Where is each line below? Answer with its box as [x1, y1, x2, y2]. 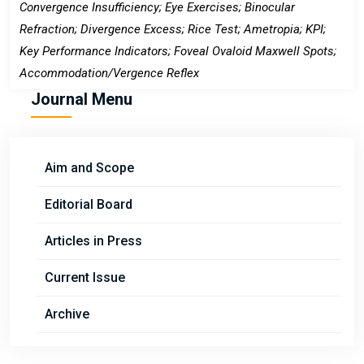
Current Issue [45, 269, 125, 285]
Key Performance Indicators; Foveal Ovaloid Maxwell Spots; [19, 43, 336, 58]
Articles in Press [45, 232, 142, 249]
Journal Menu [31, 89, 132, 109]
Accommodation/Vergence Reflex [19, 65, 199, 80]
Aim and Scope [45, 159, 134, 175]
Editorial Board [45, 196, 132, 212]
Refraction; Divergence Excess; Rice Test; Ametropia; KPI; [19, 21, 326, 37]
